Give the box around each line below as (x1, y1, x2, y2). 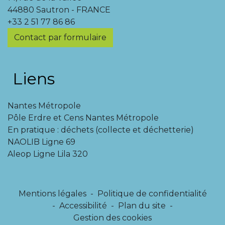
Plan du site (118, 201, 166, 210)
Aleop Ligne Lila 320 (8, 149, 88, 159)
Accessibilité (59, 201, 107, 210)
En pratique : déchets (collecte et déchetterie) (8, 125, 194, 135)
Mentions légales (18, 189, 86, 198)
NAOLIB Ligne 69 (8, 137, 75, 147)
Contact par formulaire (14, 33, 106, 42)
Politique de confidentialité (97, 189, 207, 198)
